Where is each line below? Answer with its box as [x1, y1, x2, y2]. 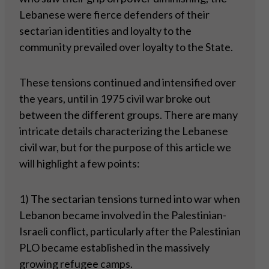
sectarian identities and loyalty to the [19, 24, 192, 38]
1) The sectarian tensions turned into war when [19, 192, 240, 206]
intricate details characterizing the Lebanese [19, 124, 228, 138]
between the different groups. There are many [19, 108, 238, 122]
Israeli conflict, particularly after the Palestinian [19, 225, 241, 238]
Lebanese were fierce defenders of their [19, 8, 210, 22]
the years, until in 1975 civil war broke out [19, 92, 211, 106]
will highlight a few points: [19, 157, 140, 171]
